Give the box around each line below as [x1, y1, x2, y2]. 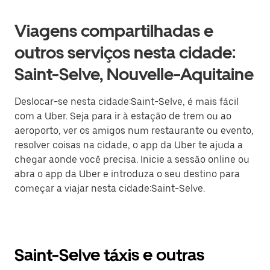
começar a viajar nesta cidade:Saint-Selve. [14, 183, 205, 194]
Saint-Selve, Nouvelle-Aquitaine [14, 64, 254, 84]
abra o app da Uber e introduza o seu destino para [14, 168, 240, 180]
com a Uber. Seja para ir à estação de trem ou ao [14, 110, 231, 122]
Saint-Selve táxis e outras [14, 245, 204, 265]
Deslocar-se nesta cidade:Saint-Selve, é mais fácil [14, 96, 239, 107]
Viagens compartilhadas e [14, 20, 213, 41]
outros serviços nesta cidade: [14, 42, 236, 63]
